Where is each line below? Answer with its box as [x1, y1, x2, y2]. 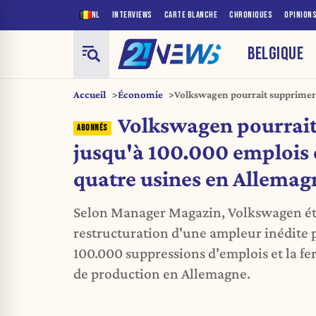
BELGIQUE [248, 42, 304, 65]
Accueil [73, 88, 106, 100]
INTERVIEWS [111, 9, 152, 20]
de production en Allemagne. [73, 265, 250, 283]
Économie [117, 88, 163, 100]
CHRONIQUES [229, 9, 272, 20]
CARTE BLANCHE [164, 9, 217, 20]
